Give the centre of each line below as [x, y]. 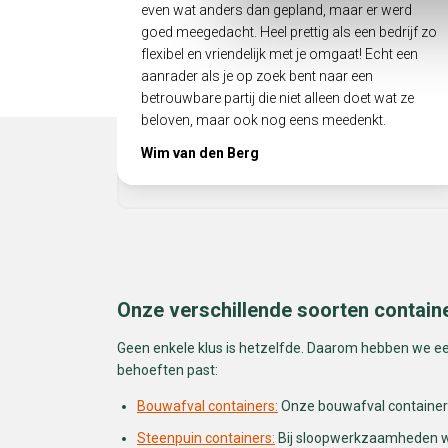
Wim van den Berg [200, 152]
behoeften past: [167, 369]
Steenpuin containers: [206, 437]
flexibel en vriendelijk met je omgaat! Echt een [279, 53]
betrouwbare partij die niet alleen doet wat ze [277, 97]
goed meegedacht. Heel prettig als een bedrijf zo [289, 31]
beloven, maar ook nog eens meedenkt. [263, 119]
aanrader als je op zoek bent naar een [257, 75]
